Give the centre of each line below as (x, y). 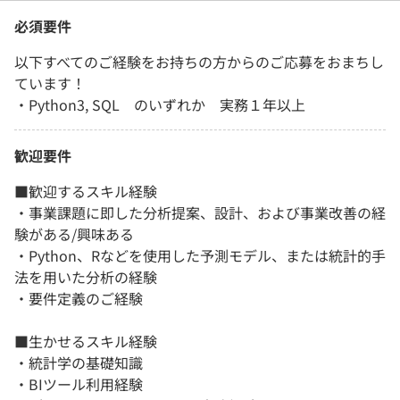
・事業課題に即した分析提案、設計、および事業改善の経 (200, 212)
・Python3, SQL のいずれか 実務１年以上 (160, 104)
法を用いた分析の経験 (86, 276)
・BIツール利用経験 (79, 383)
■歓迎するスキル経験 (86, 191)
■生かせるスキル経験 (86, 341)
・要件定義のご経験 (79, 298)
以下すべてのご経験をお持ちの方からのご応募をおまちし (199, 61)
